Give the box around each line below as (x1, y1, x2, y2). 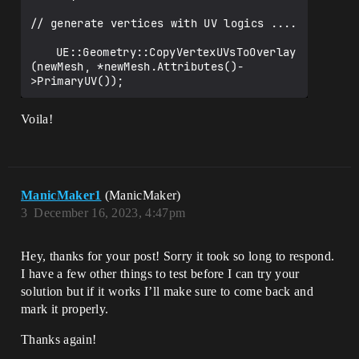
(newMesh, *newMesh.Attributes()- (30, 59, 244, 74)
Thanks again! (21, 333, 97, 346)
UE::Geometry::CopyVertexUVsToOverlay (30, 45, 56, 59)
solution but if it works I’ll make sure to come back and (21, 284, 313, 298)
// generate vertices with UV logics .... (30, 16, 297, 30)
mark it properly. (21, 302, 109, 316)
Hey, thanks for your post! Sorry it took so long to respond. (21, 249, 335, 263)
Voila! (21, 112, 53, 126)
